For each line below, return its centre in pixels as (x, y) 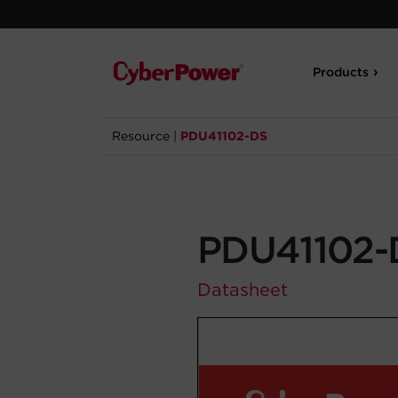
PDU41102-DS (224, 136)
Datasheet (243, 290)
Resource (141, 136)
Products (341, 72)
